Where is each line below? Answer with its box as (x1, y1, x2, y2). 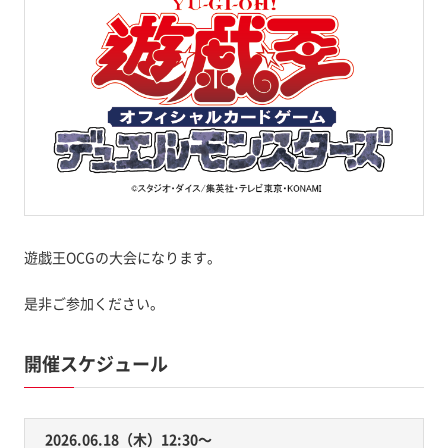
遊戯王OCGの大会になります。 (23, 246, 221, 267)
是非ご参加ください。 (23, 292, 164, 313)
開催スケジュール (23, 349, 168, 377)
